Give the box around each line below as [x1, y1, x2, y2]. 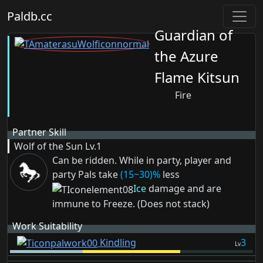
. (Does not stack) [133, 197, 210, 210]
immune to [52, 197, 103, 210]
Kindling [97, 235, 136, 249]
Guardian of [154, 25, 232, 45]
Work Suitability [12, 219, 82, 232]
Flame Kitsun [154, 67, 240, 87]
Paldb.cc [7, 8, 52, 24]
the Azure [154, 46, 218, 66]
